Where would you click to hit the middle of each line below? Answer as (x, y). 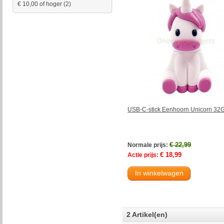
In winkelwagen (159, 173)
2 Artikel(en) (147, 214)
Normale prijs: (148, 145)
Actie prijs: (143, 155)
